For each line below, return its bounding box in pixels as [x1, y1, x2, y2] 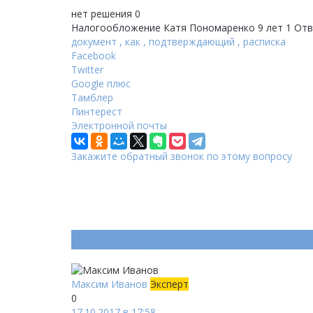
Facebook [71, 49, 116, 63]
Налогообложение [71, 21, 161, 35]
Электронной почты [71, 119, 167, 133]
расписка [243, 35, 286, 49]
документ [71, 35, 117, 49]
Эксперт [150, 277, 189, 291]
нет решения [71, 7, 132, 21]
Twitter [71, 63, 103, 77]
